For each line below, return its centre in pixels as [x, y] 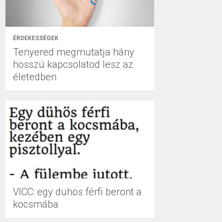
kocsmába [36, 204]
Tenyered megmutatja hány [74, 52]
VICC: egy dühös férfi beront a [77, 192]
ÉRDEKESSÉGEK [36, 38]
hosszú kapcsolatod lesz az [73, 64]
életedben [35, 77]
